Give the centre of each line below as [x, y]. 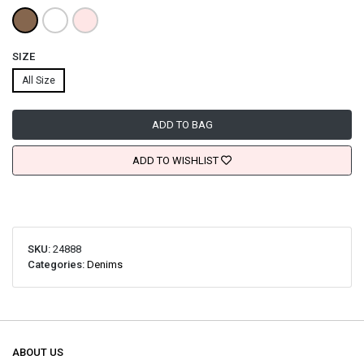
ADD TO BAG [182, 124]
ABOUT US [38, 352]
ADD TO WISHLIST [175, 160]
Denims [104, 264]
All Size [39, 80]
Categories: [57, 264]
